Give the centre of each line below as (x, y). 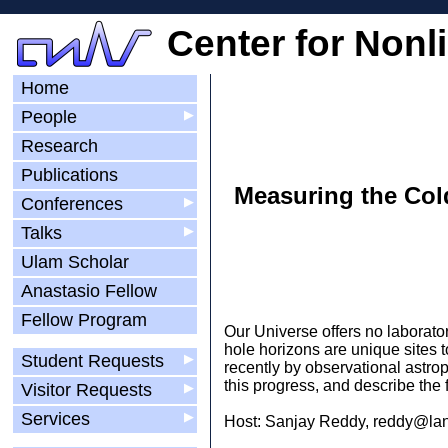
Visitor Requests (86, 390)
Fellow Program (84, 320)
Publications (69, 175)
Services (55, 419)
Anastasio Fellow (89, 291)
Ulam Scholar (75, 262)
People (49, 117)
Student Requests (105, 361)
